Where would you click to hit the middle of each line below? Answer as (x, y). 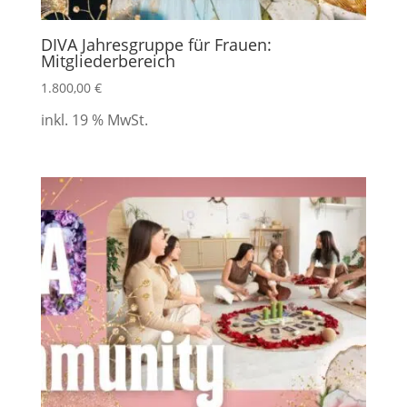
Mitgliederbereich (108, 60)
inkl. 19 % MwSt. (94, 119)
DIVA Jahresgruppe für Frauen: (156, 44)
